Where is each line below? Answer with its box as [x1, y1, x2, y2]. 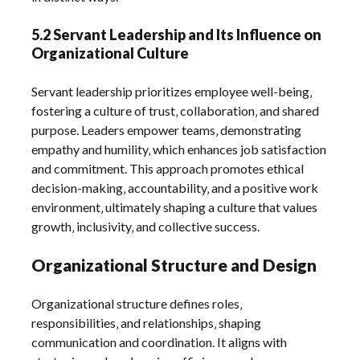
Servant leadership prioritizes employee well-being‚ [31, 84, 313, 100]
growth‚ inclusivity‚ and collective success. [31, 219, 260, 235]
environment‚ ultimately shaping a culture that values [31, 199, 318, 215]
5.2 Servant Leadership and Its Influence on [31, 26, 322, 44]
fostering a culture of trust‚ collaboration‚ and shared [31, 103, 320, 119]
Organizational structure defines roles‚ [31, 296, 243, 312]
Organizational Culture [31, 44, 190, 63]
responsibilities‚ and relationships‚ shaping [31, 315, 262, 331]
